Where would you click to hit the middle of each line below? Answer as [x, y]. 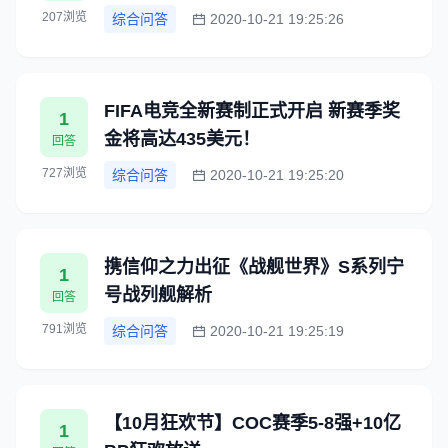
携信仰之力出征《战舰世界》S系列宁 [254, 267]
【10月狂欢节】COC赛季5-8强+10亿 [252, 423]
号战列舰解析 [158, 295]
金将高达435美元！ [182, 139]
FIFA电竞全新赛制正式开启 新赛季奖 [252, 111]
